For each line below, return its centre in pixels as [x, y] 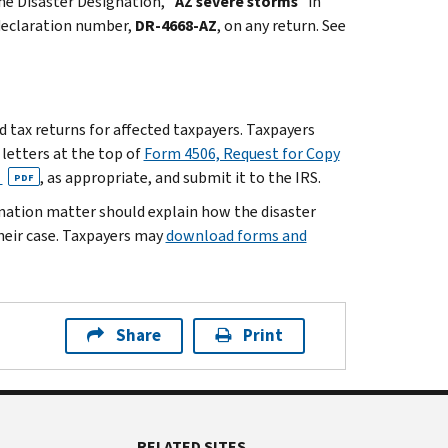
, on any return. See [281, 25]
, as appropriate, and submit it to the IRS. [180, 177]
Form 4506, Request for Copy [241, 153]
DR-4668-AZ [175, 25]
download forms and [236, 235]
